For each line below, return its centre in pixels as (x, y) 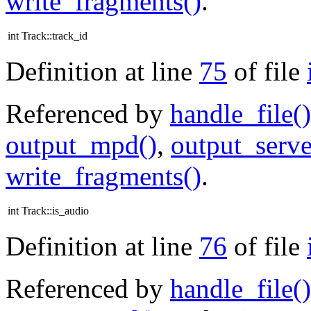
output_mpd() (81, 144)
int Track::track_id (48, 35)
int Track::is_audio (48, 210)
